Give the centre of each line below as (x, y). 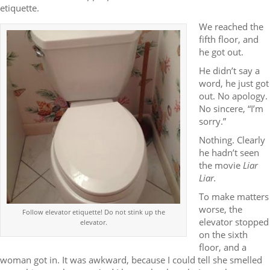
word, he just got (234, 83)
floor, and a (223, 247)
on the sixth (223, 235)
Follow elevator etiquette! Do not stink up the (93, 212)
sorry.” (212, 121)
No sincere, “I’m (231, 109)
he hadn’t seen (229, 153)
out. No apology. (233, 96)
